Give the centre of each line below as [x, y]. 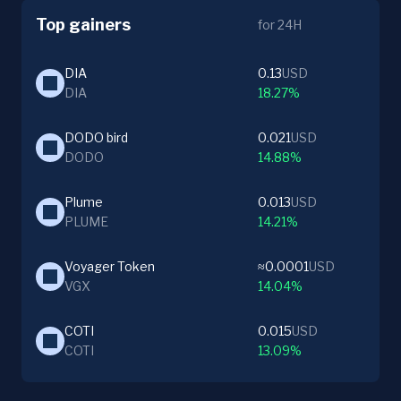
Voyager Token [110, 266]
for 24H [280, 24]
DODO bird [96, 137]
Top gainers [83, 24]
